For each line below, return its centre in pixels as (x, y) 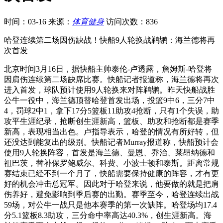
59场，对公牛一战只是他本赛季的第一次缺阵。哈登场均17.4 (111, 205)
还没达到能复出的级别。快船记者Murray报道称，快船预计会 (111, 142)
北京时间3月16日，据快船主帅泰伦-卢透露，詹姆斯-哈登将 (108, 69)
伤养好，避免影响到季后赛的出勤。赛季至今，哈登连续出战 (111, 194)
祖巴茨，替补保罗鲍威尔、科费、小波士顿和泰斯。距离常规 (111, 163)
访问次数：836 (132, 21)
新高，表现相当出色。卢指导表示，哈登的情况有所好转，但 (111, 131)
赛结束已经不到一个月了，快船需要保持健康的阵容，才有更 (111, 173)
